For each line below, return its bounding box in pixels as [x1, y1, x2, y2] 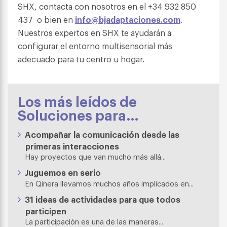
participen [25, 205, 66, 216]
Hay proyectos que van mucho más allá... [25, 152, 166, 161]
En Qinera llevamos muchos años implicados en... [25, 178, 194, 188]
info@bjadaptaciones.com [75, 14, 180, 25]
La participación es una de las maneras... [25, 216, 163, 226]
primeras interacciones [25, 140, 119, 152]
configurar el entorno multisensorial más [18, 40, 172, 51]
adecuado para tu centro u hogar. [18, 53, 144, 64]
